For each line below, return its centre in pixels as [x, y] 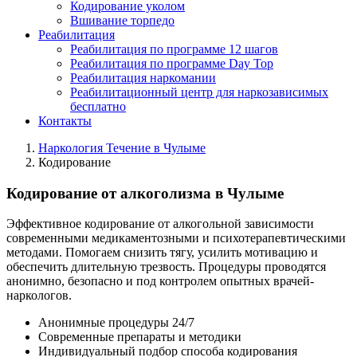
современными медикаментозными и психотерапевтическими [176, 238]
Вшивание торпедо [122, 20]
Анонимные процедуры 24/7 [116, 323]
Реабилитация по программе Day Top [172, 63]
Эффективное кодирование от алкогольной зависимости [160, 224]
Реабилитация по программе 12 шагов [174, 49]
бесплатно [98, 106]
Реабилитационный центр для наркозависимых [199, 92]
